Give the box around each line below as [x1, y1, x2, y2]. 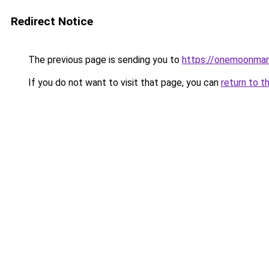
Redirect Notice [11, 14, 93, 28]
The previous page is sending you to [26, 54, 182, 65]
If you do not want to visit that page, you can [26, 77, 221, 88]
